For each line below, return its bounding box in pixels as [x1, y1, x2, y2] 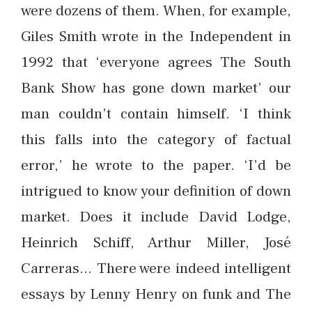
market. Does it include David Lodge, [21, 207, 291, 227]
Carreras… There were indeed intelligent [21, 258, 291, 279]
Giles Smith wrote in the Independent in [21, 26, 291, 47]
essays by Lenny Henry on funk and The [21, 284, 291, 304]
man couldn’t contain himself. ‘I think [21, 104, 291, 124]
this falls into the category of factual [21, 130, 291, 150]
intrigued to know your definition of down [21, 181, 291, 201]
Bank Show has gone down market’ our [21, 78, 291, 98]
